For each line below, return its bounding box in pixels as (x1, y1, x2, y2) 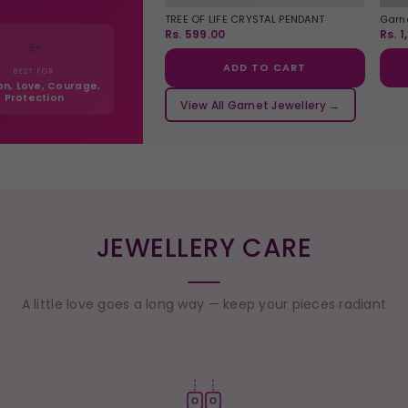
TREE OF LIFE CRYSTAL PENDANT (164, 12, 325, 27)
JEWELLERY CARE (96, 230, 312, 267)
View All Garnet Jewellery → (180, 97, 341, 113)
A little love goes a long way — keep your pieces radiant (21, 295, 387, 314)
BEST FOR (13, 66, 56, 77)
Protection (4, 91, 65, 106)
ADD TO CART (223, 60, 307, 76)
